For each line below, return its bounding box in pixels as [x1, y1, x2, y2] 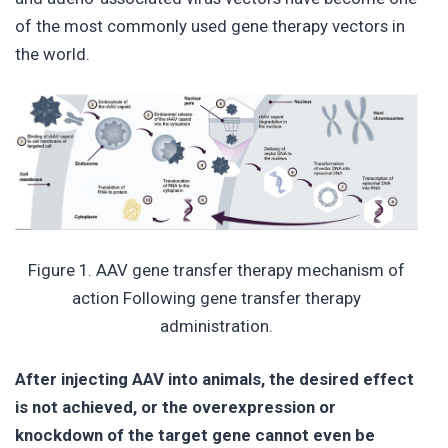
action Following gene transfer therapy [72, 287, 361, 308]
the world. [15, 44, 90, 65]
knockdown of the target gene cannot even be [15, 424, 375, 445]
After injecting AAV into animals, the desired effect [15, 368, 414, 389]
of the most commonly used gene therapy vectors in [15, 16, 405, 37]
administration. [160, 315, 273, 336]
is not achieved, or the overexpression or [15, 396, 336, 417]
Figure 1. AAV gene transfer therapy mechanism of [28, 259, 405, 280]
